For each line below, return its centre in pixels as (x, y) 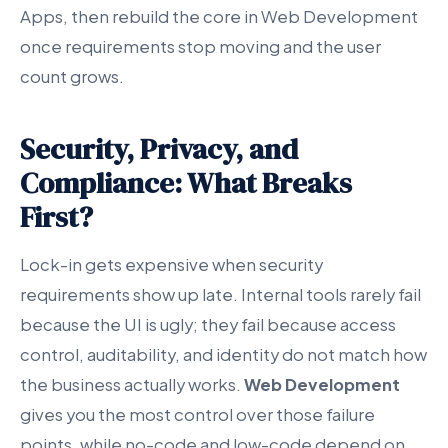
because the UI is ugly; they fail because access (208, 324)
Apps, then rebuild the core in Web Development (219, 16)
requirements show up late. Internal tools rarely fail (220, 294)
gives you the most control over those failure (197, 414)
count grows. (72, 76)
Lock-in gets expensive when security (171, 264)
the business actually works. (132, 384)
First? (56, 216)
